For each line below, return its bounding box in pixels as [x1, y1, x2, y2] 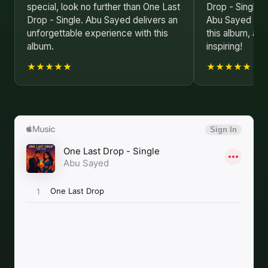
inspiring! [206, 41, 242, 52]
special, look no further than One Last [27, 1, 180, 13]
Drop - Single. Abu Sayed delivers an [27, 14, 178, 26]
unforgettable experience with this [27, 28, 168, 39]
